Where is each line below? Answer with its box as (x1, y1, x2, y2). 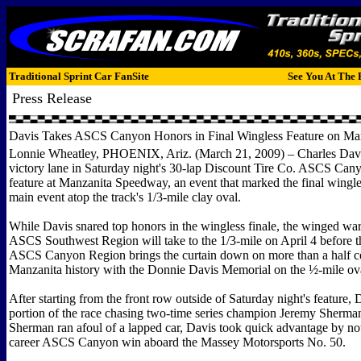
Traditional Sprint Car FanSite (9, 70, 149, 82)
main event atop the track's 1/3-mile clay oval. (9, 190, 241, 204)
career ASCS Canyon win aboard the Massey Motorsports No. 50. (9, 335, 346, 349)
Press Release (12, 90, 92, 106)
